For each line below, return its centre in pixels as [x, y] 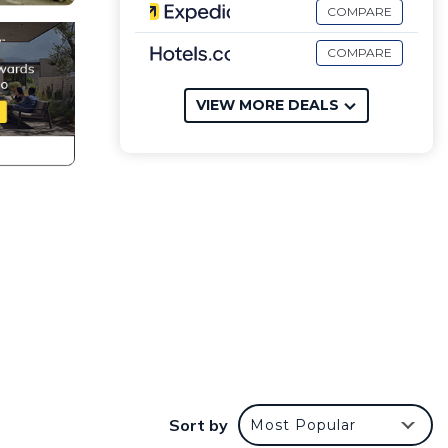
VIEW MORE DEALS [267, 105]
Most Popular [303, 425]
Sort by [198, 425]
